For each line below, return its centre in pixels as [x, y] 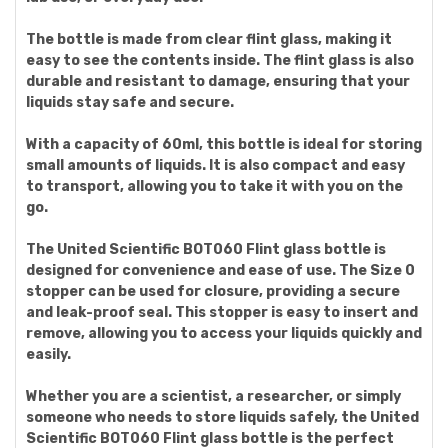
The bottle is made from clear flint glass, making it [209, 39]
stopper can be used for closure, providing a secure [213, 291]
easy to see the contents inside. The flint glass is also [220, 60]
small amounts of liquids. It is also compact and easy [215, 165]
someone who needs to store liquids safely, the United [222, 417]
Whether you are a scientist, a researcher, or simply [213, 396]
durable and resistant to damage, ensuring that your [218, 81]
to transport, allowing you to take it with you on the [214, 186]
